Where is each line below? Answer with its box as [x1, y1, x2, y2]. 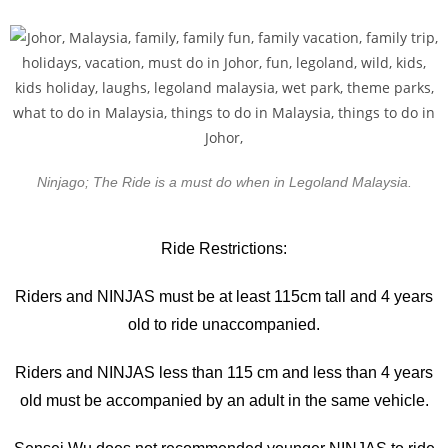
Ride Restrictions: [161, 239, 287, 257]
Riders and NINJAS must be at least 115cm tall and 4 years [15, 287, 433, 305]
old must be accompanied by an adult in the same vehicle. [19, 391, 429, 409]
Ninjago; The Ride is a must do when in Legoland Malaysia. [36, 173, 412, 190]
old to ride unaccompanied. [128, 315, 320, 333]
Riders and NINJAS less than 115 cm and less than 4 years [15, 363, 433, 381]
